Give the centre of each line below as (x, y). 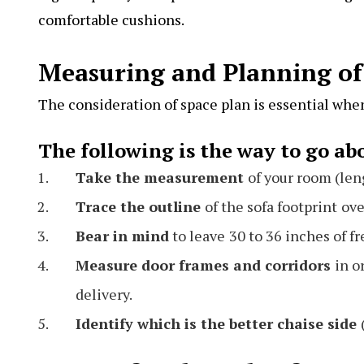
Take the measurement (162, 177)
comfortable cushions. (111, 19)
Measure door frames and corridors (205, 264)
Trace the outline (140, 206)
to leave (197, 235)
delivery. (104, 294)
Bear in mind (122, 235)
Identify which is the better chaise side (218, 323)
